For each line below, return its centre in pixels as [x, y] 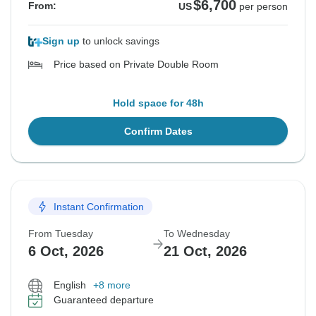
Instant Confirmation [99, 206]
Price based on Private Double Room [136, 65]
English [70, 285]
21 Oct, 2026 [205, 251]
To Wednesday [197, 234]
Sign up [61, 41]
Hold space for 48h [158, 103]
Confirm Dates [158, 132]
